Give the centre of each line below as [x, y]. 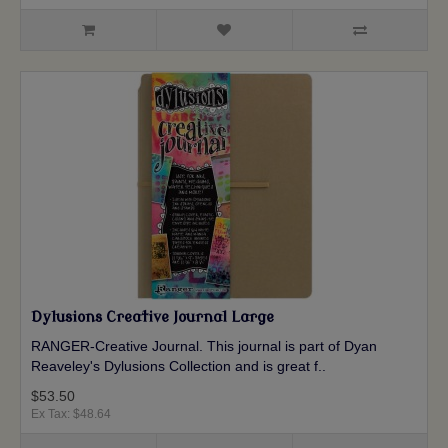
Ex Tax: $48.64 [71, 414]
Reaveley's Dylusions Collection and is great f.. [178, 366]
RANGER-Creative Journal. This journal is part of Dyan [204, 346]
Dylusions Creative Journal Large [152, 318]
